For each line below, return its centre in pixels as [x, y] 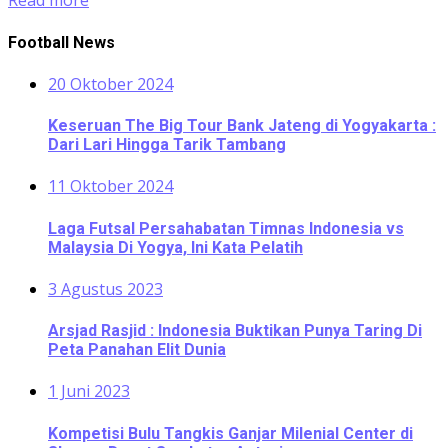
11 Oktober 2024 [110, 186]
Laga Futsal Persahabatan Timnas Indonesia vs [226, 228]
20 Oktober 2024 [110, 83]
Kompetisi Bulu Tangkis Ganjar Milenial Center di [230, 433]
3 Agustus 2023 [105, 288]
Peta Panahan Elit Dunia [137, 350]
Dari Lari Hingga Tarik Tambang [167, 145]
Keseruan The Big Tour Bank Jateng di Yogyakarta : [242, 126]
